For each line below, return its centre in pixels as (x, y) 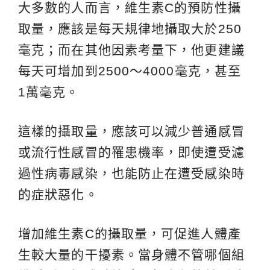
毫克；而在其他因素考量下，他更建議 (131, 49)
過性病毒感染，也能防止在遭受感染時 (131, 173)
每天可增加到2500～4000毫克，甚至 (130, 71)
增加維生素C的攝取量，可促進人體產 (130, 233)
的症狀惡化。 (58, 194)
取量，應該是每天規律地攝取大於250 (130, 28)
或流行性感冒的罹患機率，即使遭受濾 (131, 152)
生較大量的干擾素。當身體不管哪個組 (131, 254)
